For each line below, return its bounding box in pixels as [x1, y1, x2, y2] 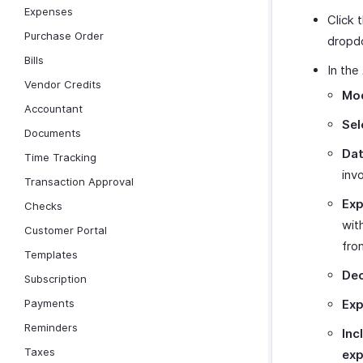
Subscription [24, 272, 87, 285]
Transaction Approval [24, 175, 134, 188]
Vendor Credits [24, 78, 101, 91]
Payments [24, 297, 75, 310]
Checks [24, 199, 62, 212]
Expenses [24, 5, 73, 18]
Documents [24, 126, 81, 139]
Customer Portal [24, 224, 107, 237]
